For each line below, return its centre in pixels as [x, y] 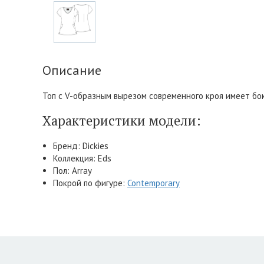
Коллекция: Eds [82, 159]
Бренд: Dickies [81, 146]
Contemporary [154, 183]
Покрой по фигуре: [90, 183]
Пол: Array [72, 171]
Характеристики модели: [122, 121]
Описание [72, 70]
